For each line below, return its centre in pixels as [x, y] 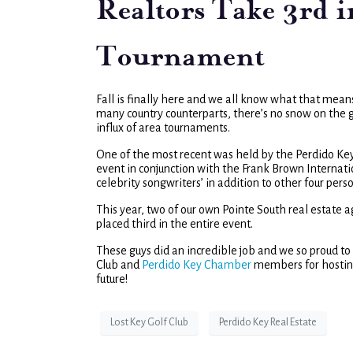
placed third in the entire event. [175, 223]
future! [112, 279]
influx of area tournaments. [163, 127]
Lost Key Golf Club [149, 323]
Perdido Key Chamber [197, 264]
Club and [119, 264]
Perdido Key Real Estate [268, 323]
